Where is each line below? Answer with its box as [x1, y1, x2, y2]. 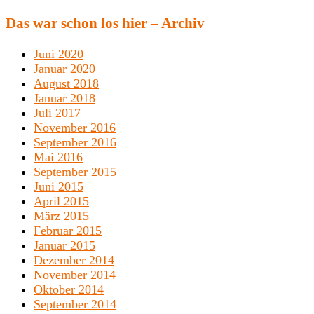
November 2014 [34, 268, 116, 282]
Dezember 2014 [34, 253, 114, 268]
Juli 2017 [34, 106, 81, 121]
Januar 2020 [34, 62, 95, 76]
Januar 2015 [34, 238, 95, 253]
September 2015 [34, 165, 116, 179]
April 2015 [34, 194, 89, 209]
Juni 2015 [34, 179, 83, 194]
